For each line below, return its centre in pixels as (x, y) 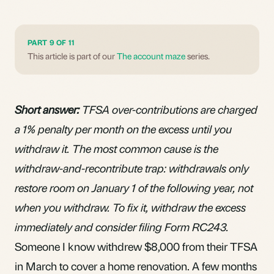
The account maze (151, 55)
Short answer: (47, 109)
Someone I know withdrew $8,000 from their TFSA (136, 246)
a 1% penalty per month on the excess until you (123, 128)
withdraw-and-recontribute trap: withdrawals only (132, 168)
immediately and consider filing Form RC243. (122, 226)
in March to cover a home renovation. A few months (136, 265)
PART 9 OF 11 (51, 42)
